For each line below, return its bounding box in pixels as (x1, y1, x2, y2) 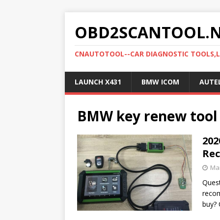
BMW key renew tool (77, 107, 217, 125)
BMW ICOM (141, 77, 179, 86)
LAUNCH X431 (75, 77, 121, 86)
